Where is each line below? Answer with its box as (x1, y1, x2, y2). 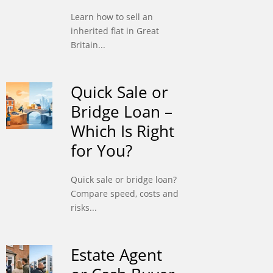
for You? (70, 140, 132, 162)
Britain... (70, 39, 105, 51)
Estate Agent (70, 244, 162, 266)
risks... (70, 202, 97, 214)
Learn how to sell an (70, 11, 153, 23)
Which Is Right (70, 120, 174, 143)
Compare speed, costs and (70, 188, 179, 200)
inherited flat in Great (70, 25, 159, 37)
